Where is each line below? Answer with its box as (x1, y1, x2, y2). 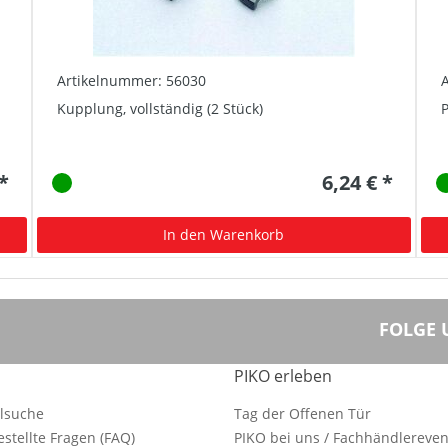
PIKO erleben (234, 365, 332, 387)
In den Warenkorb (163, 224, 285, 244)
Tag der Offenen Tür (234, 404, 371, 423)
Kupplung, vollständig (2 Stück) (57, 98, 264, 118)
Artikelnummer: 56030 (57, 70, 207, 90)
